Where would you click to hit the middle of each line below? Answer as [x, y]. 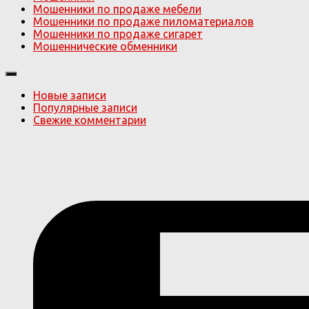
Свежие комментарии [90, 120]
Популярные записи [85, 107]
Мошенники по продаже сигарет [118, 33]
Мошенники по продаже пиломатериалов [143, 21]
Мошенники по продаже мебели [117, 9]
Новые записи [70, 95]
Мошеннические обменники [105, 46]
